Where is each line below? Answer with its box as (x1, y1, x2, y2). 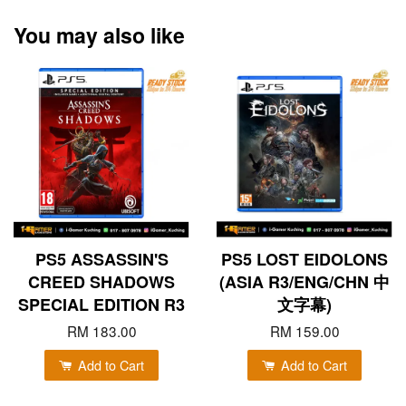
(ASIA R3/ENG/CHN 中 (219, 269, 390, 294)
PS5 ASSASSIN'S (34, 246, 169, 271)
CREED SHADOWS (28, 269, 175, 294)
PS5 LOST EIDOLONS (221, 246, 388, 271)
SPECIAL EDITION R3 (18, 292, 185, 316)
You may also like (14, 19, 185, 50)
